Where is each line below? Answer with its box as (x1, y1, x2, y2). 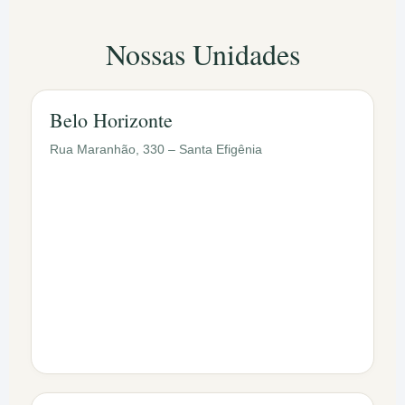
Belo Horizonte (50, 107, 173, 134)
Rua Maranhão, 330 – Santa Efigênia (50, 142, 262, 157)
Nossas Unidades (105, 34, 300, 74)
